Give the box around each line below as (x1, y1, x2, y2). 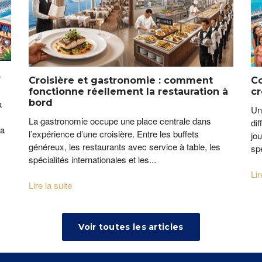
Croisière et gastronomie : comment (29, 75, 213, 87)
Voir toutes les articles (78, 222, 184, 233)
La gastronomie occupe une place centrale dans (29, 115, 211, 127)
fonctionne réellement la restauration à (29, 86, 228, 98)
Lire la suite (29, 179, 72, 192)
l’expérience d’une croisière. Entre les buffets (29, 127, 199, 140)
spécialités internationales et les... (29, 153, 156, 166)
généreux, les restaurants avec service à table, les (29, 140, 220, 153)
